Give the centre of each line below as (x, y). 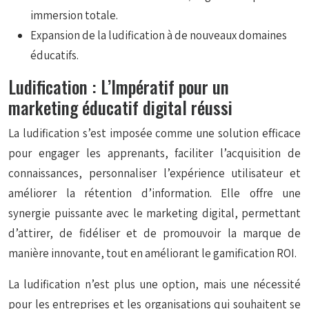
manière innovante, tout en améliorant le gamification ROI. (152, 253)
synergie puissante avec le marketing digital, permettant (154, 213)
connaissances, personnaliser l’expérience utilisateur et (154, 173)
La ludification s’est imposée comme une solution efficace (154, 133)
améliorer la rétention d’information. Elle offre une (154, 193)
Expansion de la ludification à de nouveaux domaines (159, 35)
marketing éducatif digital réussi (120, 107)
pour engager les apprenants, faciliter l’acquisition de (154, 153)
